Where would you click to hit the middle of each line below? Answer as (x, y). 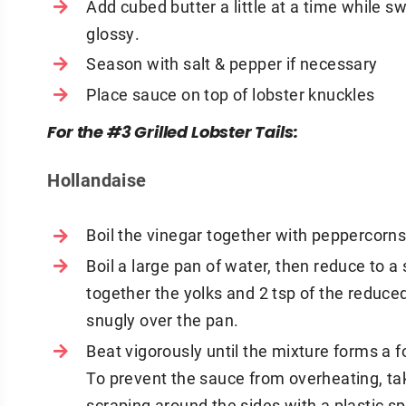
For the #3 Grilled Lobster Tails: (173, 134)
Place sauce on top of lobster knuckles (231, 94)
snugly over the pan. (163, 319)
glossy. (113, 33)
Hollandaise (97, 180)
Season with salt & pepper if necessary (232, 64)
